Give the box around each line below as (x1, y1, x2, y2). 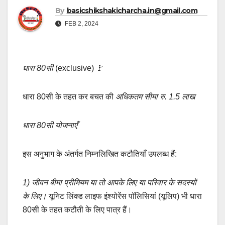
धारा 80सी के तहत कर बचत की (23, 92, 116, 101)
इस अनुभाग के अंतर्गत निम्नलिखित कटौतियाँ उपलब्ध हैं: (23, 150, 177, 159)
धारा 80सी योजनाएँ (23, 121, 77, 130)
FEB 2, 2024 (63, 20, 98, 28)
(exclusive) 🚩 (53, 64, 104, 73)
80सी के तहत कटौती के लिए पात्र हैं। (23, 205, 132, 214)
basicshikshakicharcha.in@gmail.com (66, 6, 197, 16)
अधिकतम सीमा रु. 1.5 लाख (116, 92, 195, 101)
